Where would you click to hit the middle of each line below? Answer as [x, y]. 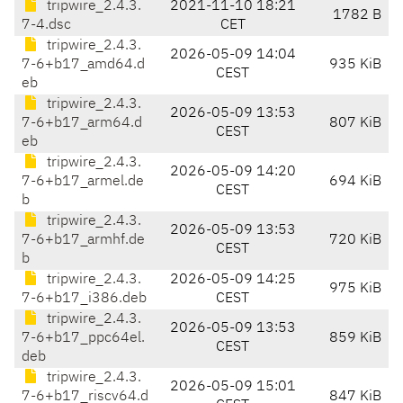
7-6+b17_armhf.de [83, 241]
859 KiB [355, 339]
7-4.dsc [46, 26]
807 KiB [355, 124]
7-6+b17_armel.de [83, 182]
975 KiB [355, 289]
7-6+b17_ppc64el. [83, 339]
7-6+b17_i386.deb [84, 299]
